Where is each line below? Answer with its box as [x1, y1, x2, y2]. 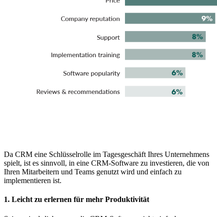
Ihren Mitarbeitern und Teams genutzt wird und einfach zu [4, 168, 182, 176]
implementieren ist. [4, 176, 62, 185]
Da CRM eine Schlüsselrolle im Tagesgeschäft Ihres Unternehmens [4, 150, 209, 159]
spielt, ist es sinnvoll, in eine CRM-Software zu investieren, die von [4, 159, 209, 168]
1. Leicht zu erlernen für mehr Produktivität [4, 195, 149, 204]
